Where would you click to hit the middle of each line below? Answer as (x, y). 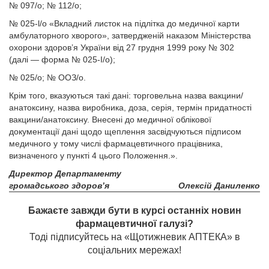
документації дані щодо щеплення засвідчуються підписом (125, 131)
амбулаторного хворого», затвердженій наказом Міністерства (130, 35)
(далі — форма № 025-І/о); (62, 59)
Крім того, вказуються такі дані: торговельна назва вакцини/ (126, 95)
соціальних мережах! (134, 250)
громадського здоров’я (59, 186)
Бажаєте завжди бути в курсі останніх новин (134, 210)
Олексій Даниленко (219, 186)
